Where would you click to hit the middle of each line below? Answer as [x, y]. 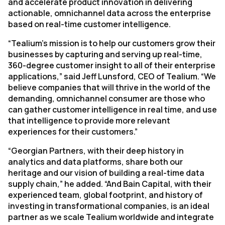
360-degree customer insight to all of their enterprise [112, 65]
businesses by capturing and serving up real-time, [105, 54]
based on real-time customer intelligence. [89, 24]
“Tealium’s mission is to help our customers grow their [112, 43]
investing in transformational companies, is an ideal [109, 206]
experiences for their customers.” [73, 132]
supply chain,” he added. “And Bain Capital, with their [110, 184]
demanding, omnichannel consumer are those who [106, 98]
